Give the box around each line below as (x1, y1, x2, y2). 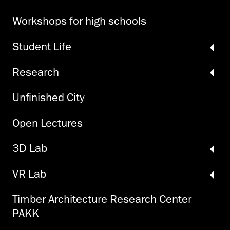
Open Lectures (12, 116, 83, 130)
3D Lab (12, 141, 47, 156)
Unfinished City (12, 90, 84, 105)
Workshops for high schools (12, 14, 146, 28)
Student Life (12, 39, 71, 53)
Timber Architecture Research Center (12, 192, 191, 206)
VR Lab (12, 166, 46, 181)
